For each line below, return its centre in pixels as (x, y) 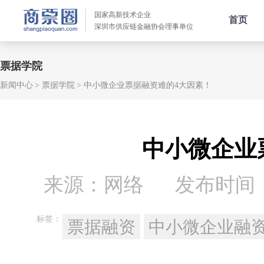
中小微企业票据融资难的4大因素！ (148, 85)
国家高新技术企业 (123, 15)
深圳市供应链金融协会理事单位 (144, 27)
